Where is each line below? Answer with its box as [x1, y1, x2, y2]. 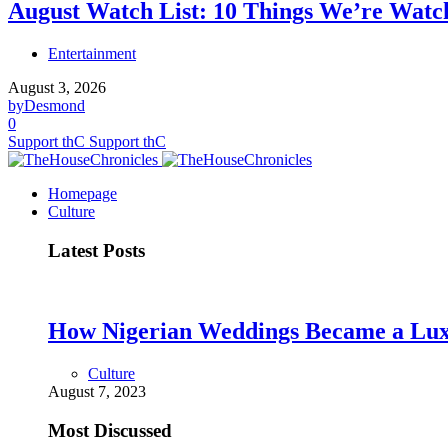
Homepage [48, 184, 117, 202]
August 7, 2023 [48, 383, 146, 401]
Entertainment [48, 44, 136, 62]
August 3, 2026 [8, 78, 106, 96]
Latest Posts [48, 239, 145, 261]
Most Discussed [48, 419, 172, 441]
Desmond [24, 96, 85, 114]
